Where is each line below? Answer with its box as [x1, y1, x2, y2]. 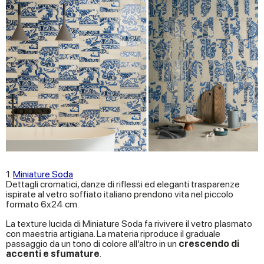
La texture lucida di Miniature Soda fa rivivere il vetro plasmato [6, 217, 252, 229]
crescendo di [179, 237, 239, 249]
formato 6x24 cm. [6, 198, 79, 210]
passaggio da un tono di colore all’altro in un [6, 237, 179, 249]
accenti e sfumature [6, 247, 100, 259]
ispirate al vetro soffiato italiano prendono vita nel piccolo [6, 188, 233, 200]
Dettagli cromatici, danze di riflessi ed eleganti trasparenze [6, 178, 240, 190]
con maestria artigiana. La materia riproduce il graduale [6, 227, 220, 239]
